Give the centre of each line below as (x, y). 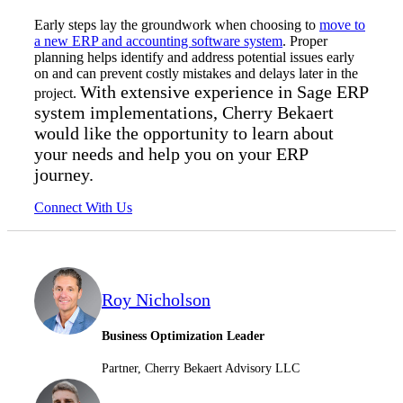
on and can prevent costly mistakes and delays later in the (196, 74)
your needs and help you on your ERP (171, 154)
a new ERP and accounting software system (158, 41)
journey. (66, 175)
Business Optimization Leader (183, 336)
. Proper (305, 41)
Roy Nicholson (156, 300)
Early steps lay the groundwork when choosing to (177, 25)
